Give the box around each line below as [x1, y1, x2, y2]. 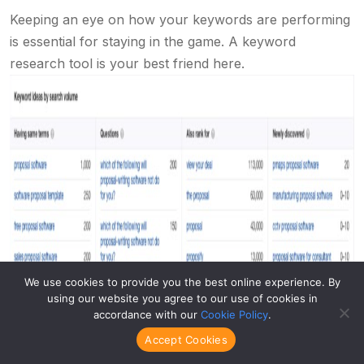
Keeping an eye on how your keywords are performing [10, 11, 350, 28]
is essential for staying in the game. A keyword [10, 33, 296, 50]
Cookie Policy [200, 308, 268, 321]
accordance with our [93, 308, 201, 321]
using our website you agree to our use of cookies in [46, 292, 318, 305]
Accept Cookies [145, 332, 227, 346]
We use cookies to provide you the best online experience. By [24, 275, 340, 288]
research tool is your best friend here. [10, 55, 245, 71]
